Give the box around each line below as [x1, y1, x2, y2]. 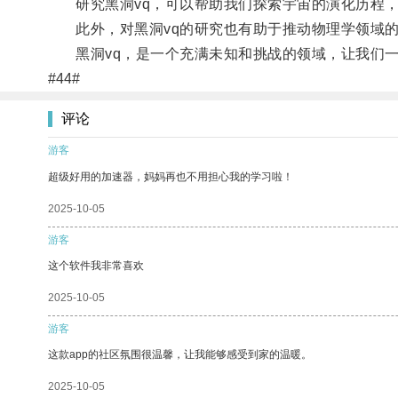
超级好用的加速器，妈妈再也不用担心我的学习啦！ [48, 170, 293, 183]
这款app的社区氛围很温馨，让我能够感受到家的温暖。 [48, 347, 312, 361]
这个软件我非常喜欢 [48, 259, 144, 272]
